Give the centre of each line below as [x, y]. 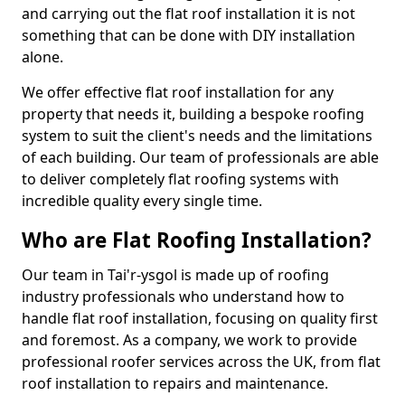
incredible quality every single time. [142, 201]
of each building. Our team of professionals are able [200, 157]
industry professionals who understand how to [183, 297]
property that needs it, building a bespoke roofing [193, 114]
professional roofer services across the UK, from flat [201, 362]
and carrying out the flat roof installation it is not [188, 14]
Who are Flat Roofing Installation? [197, 240]
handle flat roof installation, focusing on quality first [200, 318]
